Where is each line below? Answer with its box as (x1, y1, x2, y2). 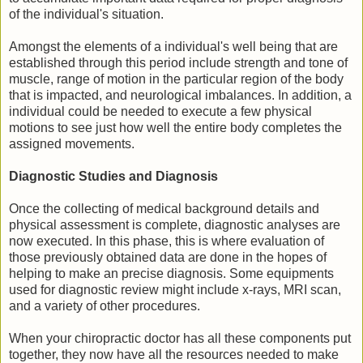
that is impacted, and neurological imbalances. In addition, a (9, 88, 352, 103)
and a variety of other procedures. (9, 299, 200, 314)
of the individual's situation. (9, 7, 164, 22)
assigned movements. (9, 137, 135, 152)
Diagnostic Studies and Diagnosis (9, 169, 218, 184)
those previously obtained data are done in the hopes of (9, 250, 327, 265)
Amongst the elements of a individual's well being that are (9, 40, 338, 54)
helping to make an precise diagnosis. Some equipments (9, 267, 334, 281)
